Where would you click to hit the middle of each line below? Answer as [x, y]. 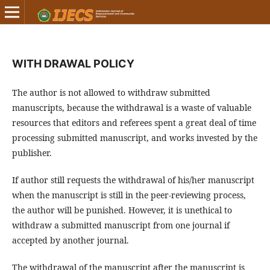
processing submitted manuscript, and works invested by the [135, 138]
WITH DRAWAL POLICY [73, 64]
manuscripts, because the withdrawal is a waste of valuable [132, 108]
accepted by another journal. [71, 240]
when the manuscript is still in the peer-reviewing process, [129, 195]
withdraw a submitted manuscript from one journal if [121, 225]
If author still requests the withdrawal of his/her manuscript [133, 180]
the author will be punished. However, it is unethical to [122, 210]
